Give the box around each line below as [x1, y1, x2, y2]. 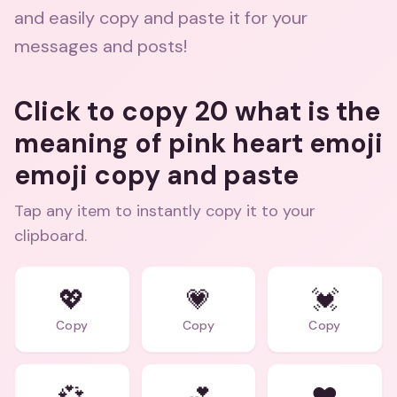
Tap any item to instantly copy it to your [14, 200, 315, 222]
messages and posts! [14, 35, 187, 58]
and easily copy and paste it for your [14, 6, 307, 29]
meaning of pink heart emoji [14, 126, 383, 160]
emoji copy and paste [14, 158, 299, 192]
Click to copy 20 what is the [14, 94, 380, 128]
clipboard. [14, 225, 87, 246]
